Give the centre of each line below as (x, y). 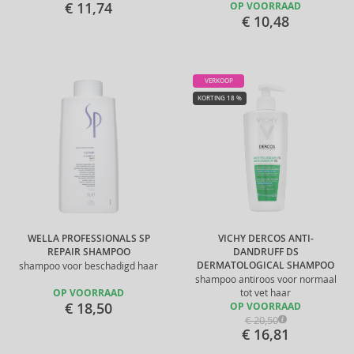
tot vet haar (265, 293)
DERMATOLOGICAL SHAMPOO (265, 265)
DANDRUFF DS (265, 252)
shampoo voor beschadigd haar (88, 266)
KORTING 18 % (220, 98)
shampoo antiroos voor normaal (265, 279)
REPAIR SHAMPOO (88, 252)
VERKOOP (218, 81)
